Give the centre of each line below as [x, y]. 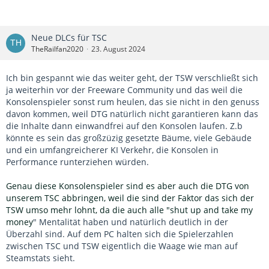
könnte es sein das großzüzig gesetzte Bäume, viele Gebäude [129, 138]
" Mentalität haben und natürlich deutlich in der [131, 222]
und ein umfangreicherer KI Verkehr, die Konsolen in [112, 150]
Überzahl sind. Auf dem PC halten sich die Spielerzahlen [120, 234]
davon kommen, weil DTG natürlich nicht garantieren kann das [132, 114]
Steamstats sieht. [41, 258]
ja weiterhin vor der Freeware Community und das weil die [124, 90]
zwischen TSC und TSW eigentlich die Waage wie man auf [122, 246]
